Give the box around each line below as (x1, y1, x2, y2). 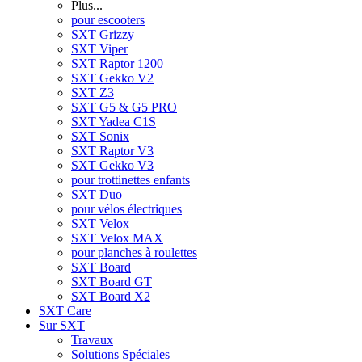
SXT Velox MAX (71, 231, 163, 246)
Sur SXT (39, 318, 85, 333)
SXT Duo (71, 187, 122, 202)
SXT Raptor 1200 (71, 57, 163, 71)
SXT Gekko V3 (71, 158, 154, 173)
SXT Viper (71, 42, 128, 57)
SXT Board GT (71, 275, 152, 289)
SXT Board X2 (71, 289, 150, 304)
